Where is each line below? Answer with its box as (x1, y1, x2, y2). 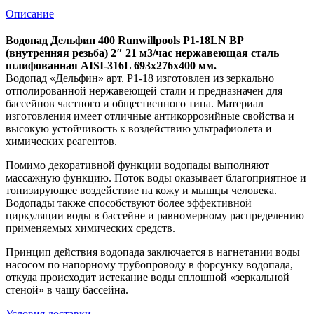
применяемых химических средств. (6, 221, 175, 234)
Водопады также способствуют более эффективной (6, 196, 252, 209)
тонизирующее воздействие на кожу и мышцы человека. (6, 184, 277, 196)
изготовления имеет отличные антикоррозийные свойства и (6, 109, 294, 122)
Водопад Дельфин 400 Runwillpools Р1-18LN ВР (6, 34, 244, 46)
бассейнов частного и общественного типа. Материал (6, 97, 264, 109)
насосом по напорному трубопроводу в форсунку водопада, (6, 258, 293, 271)
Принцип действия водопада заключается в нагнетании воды (6, 245, 300, 258)
